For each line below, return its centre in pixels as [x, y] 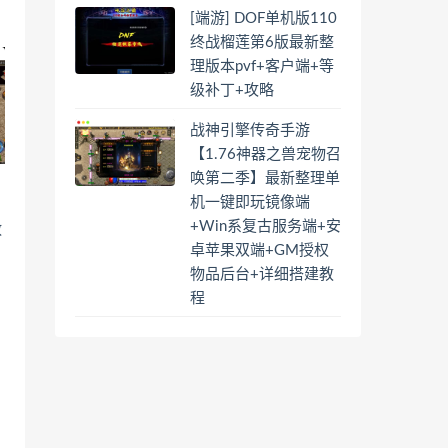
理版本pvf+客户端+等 [262, 66]
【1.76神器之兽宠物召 [265, 154]
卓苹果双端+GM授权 [259, 250]
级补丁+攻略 [232, 90]
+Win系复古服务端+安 [265, 226]
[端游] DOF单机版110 [263, 18]
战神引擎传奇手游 [250, 130]
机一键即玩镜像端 [250, 202]
